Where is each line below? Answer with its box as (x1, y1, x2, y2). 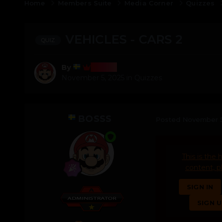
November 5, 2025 (61, 73, 124, 83)
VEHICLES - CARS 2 (65, 32, 183, 47)
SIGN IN (187, 183, 214, 191)
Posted (155, 115, 182, 123)
